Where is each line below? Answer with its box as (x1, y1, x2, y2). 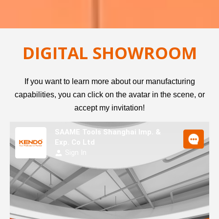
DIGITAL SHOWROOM (22, 42, 197, 65)
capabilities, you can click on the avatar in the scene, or (14, 90, 205, 99)
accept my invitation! (74, 104, 145, 112)
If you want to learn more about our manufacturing (24, 77, 195, 86)
